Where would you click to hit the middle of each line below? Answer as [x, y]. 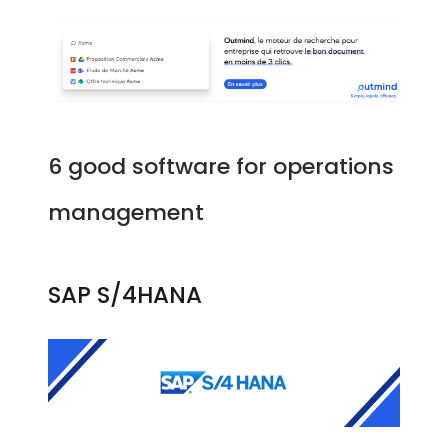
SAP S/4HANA [125, 295]
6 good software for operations [221, 167]
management [126, 213]
